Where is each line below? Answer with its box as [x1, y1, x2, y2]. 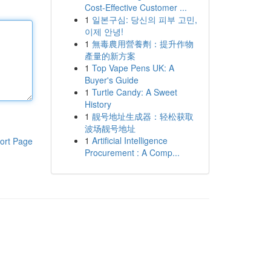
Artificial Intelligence [91, 134, 168, 146]
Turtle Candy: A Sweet [91, 86, 177, 98]
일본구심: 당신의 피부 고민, [91, 13, 197, 25]
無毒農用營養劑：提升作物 [91, 38, 194, 50]
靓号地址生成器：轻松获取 [91, 110, 194, 122]
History [84, 98, 111, 110]
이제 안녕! [84, 25, 123, 38]
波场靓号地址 [84, 122, 135, 134]
